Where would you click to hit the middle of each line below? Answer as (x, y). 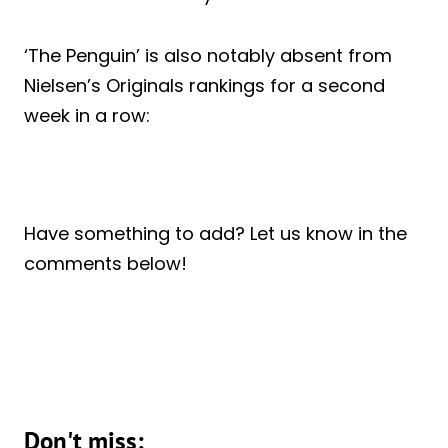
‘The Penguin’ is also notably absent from (208, 55)
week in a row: (87, 115)
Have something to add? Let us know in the (215, 233)
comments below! (105, 263)
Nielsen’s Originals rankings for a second (204, 85)
